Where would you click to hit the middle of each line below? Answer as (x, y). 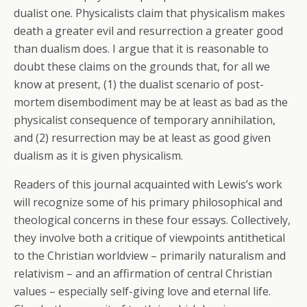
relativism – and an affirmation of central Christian (143, 274)
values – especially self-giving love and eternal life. (142, 292)
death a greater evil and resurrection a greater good (148, 31)
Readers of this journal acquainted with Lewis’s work (148, 185)
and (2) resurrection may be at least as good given (142, 138)
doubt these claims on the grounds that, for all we (142, 67)
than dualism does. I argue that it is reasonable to (141, 49)
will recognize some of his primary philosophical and (148, 202)
